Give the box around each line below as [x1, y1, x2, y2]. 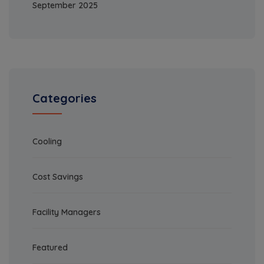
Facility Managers [32, 207, 101, 218]
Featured [32, 242, 68, 253]
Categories [32, 91, 97, 106]
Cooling [32, 136, 62, 147]
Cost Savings [32, 171, 83, 183]
